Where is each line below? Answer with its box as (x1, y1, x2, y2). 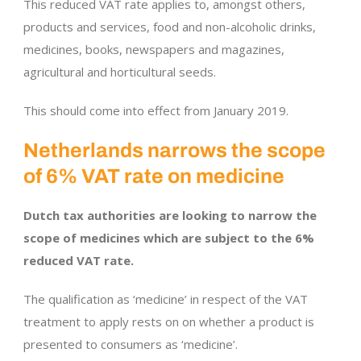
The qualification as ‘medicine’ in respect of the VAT (23, 291, 308, 308)
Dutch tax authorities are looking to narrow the (23, 207, 317, 224)
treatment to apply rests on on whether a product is (23, 313, 314, 330)
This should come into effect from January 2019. (23, 102, 288, 119)
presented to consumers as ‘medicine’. (23, 336, 238, 353)
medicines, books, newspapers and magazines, (23, 41, 284, 58)
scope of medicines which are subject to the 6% (23, 230, 314, 247)
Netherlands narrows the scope (23, 139, 326, 162)
